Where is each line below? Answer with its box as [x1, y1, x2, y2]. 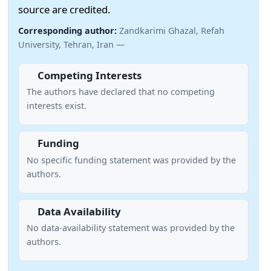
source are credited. [18, 2, 111, 16]
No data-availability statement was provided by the [26, 222, 235, 234]
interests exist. [26, 100, 87, 112]
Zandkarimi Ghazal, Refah [119, 24, 224, 36]
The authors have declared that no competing [26, 86, 215, 98]
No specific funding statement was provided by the [26, 154, 236, 166]
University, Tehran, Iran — [18, 38, 125, 50]
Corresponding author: [18, 24, 119, 36]
